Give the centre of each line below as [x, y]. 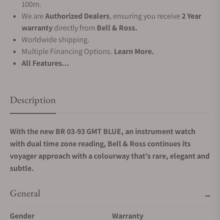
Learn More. [134, 51]
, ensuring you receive [146, 16]
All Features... [45, 63]
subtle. [22, 168]
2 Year [192, 16]
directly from [75, 28]
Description [33, 100]
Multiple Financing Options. [68, 51]
